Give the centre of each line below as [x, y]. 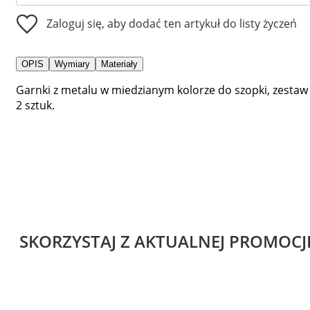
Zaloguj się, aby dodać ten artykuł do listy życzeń [172, 23]
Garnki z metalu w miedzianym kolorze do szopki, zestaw [162, 90]
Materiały [119, 64]
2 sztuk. [35, 105]
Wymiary [72, 64]
